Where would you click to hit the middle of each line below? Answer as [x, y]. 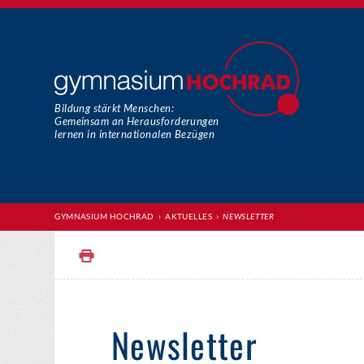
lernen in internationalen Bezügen [135, 134]
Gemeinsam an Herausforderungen [137, 121]
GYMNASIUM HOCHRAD [104, 216]
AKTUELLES [189, 216]
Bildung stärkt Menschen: [114, 108]
